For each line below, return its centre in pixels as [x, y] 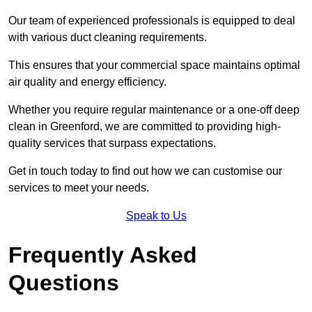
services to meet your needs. [79, 187]
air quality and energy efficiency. [87, 81]
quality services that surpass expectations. [112, 143]
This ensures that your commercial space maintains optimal [154, 65]
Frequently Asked [103, 255]
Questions [64, 282]
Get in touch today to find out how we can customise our [145, 171]
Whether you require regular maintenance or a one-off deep [154, 109]
